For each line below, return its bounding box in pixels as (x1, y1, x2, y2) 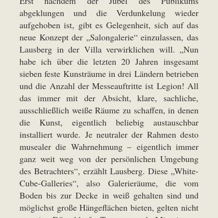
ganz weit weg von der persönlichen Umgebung (19, 153, 199, 165)
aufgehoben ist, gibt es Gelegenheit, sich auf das (19, 19, 199, 31)
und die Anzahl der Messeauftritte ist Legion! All (19, 80, 199, 92)
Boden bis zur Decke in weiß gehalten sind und (19, 189, 199, 201)
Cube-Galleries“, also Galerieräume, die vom (19, 177, 199, 189)
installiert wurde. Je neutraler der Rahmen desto (19, 128, 199, 141)
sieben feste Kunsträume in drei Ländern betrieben (19, 68, 199, 80)
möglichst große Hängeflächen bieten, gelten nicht (19, 201, 199, 214)
